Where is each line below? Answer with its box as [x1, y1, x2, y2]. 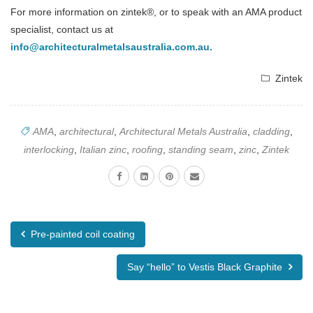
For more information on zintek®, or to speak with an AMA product [10, 6, 302, 18]
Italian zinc [80, 144, 126, 156]
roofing [132, 144, 163, 156]
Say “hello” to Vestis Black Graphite [127, 261, 285, 273]
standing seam [168, 144, 233, 156]
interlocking [24, 144, 74, 156]
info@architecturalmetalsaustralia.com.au [10, 41, 210, 53]
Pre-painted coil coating [28, 228, 135, 240]
